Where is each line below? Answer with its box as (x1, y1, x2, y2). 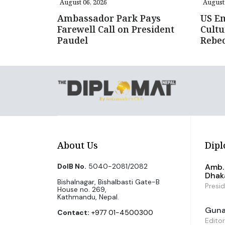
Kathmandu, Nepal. (57, 192, 119, 201)
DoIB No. (57, 161, 86, 171)
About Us (57, 139, 98, 151)
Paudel (57, 34, 88, 46)
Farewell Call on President (57, 23, 174, 35)
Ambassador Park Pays (57, 12, 161, 24)
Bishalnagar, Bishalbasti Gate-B (57, 177, 160, 186)
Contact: (57, 207, 89, 217)
